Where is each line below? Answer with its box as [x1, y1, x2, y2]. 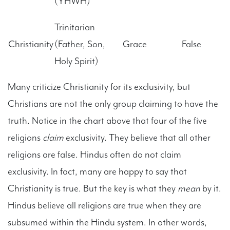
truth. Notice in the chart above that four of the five [8, 114, 207, 127]
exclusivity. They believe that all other [66, 131, 210, 144]
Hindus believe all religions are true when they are [8, 199, 201, 212]
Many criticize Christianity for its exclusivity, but [8, 80, 190, 93]
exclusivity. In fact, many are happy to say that [8, 165, 187, 178]
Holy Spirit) [54, 54, 99, 67]
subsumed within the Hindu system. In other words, [8, 216, 207, 228]
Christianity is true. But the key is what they [8, 182, 178, 195]
